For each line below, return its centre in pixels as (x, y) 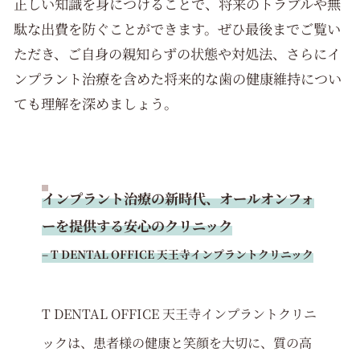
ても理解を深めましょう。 (96, 103)
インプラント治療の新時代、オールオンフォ (178, 198)
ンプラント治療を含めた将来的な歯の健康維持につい (178, 78)
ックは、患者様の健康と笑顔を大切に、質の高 (176, 343)
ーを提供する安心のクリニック (137, 225)
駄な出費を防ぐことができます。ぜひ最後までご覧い (178, 28)
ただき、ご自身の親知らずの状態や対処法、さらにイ (178, 53)
